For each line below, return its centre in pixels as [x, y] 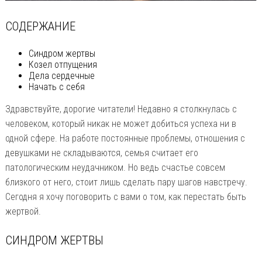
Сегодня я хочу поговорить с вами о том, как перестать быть [125, 197]
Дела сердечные [61, 76]
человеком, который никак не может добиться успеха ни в [120, 124]
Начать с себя [56, 87]
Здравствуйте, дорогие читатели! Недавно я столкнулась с [121, 109]
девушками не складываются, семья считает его [101, 153]
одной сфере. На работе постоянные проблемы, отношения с [125, 139]
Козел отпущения [63, 65]
